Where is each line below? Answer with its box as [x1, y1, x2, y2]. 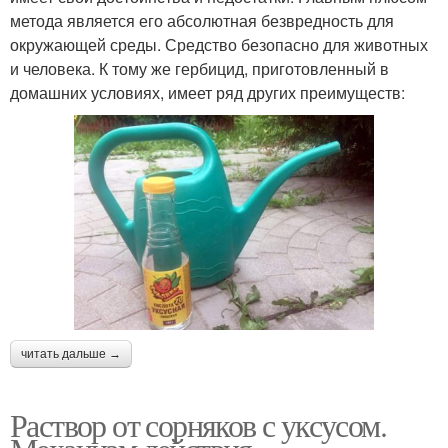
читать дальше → [21, 346, 121, 361]
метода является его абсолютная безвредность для [10, 8, 394, 32]
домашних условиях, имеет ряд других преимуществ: [10, 80, 405, 104]
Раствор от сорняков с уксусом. [10, 402, 386, 446]
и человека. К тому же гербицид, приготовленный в [10, 56, 389, 80]
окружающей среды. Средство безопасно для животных [10, 32, 428, 56]
